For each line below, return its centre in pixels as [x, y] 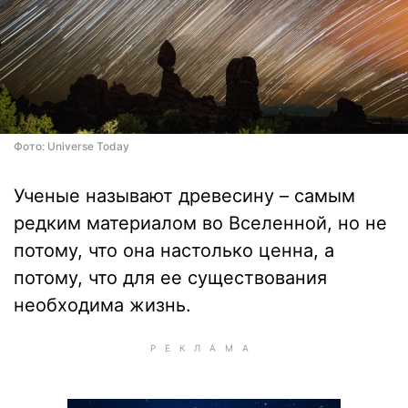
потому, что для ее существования [170, 278]
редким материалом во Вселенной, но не [200, 223]
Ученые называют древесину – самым [184, 196]
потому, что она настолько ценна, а [174, 250]
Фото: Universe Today [71, 146]
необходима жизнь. [102, 305]
